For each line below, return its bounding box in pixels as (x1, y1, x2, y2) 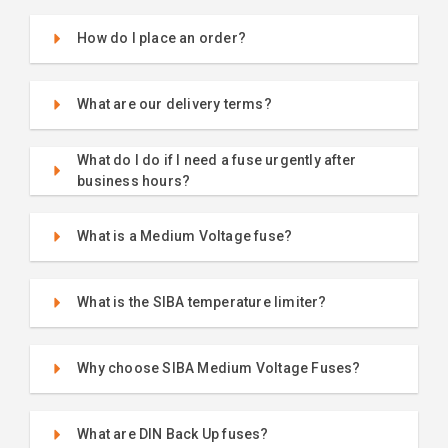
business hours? (77, 172, 191, 189)
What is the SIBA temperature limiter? (77, 294, 327, 311)
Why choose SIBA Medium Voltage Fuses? (77, 360, 361, 377)
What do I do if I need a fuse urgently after (77, 151, 357, 168)
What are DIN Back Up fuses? (77, 426, 269, 443)
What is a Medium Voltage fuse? (77, 228, 293, 245)
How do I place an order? (77, 30, 247, 47)
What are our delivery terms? (77, 96, 272, 113)
